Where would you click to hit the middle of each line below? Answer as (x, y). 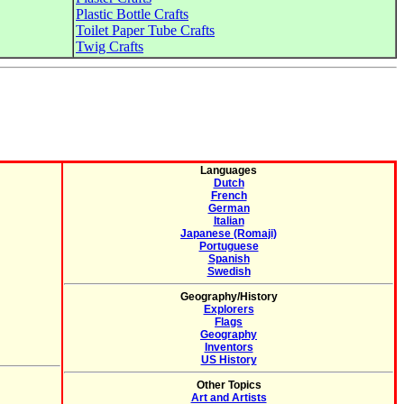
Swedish (229, 271)
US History (229, 360)
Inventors (229, 347)
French (229, 196)
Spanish (229, 259)
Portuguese (229, 246)
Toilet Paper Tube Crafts (145, 30)
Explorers (229, 309)
